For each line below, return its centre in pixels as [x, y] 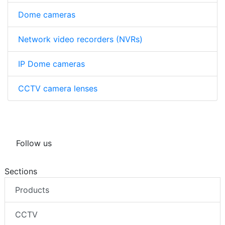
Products [32, 190]
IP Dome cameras [51, 64]
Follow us [34, 143]
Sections [21, 172]
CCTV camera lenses [58, 89]
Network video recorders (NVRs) [80, 39]
